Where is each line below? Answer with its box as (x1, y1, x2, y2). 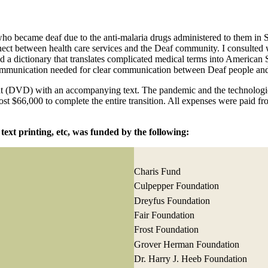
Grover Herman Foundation (134, 239, 239, 249)
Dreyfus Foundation (134, 195, 210, 206)
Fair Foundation (134, 210, 194, 221)
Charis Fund (134, 166, 181, 176)
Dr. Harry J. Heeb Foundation (134, 254, 247, 264)
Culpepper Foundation (134, 181, 219, 191)
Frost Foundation (134, 224, 199, 235)
